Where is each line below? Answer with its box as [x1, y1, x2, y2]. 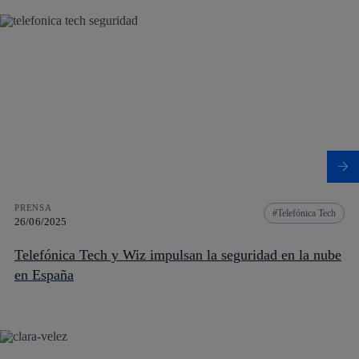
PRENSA [14, 203, 52, 213]
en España [14, 267, 74, 284]
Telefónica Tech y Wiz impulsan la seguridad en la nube [14, 247, 341, 264]
